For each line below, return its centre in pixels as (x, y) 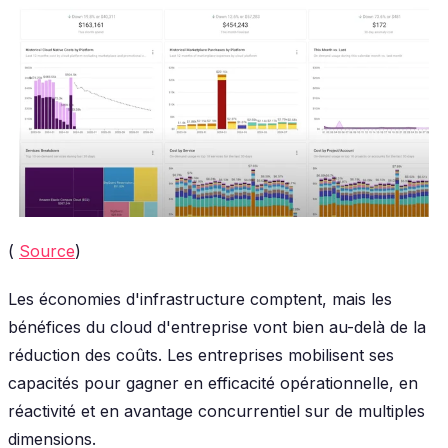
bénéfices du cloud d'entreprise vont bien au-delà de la (217, 326)
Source (47, 250)
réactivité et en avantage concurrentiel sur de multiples (216, 410)
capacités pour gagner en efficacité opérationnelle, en (213, 382)
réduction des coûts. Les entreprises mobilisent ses (201, 354)
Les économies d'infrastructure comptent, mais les (200, 298)
